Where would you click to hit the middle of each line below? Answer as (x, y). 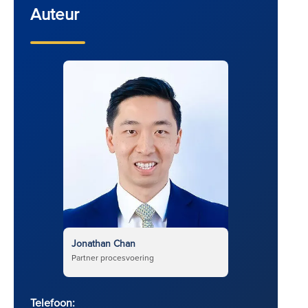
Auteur (55, 14)
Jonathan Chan (103, 243)
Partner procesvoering (113, 257)
